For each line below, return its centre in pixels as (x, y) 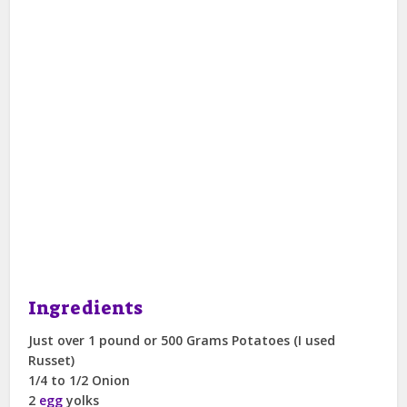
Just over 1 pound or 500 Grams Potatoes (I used (182, 340)
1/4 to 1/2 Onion (79, 380)
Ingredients (86, 308)
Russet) (52, 360)
